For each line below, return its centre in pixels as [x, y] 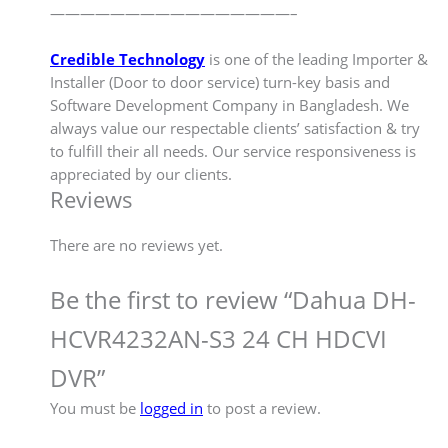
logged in [171, 408]
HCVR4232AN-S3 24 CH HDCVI [218, 338]
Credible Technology [127, 58]
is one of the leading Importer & [316, 58]
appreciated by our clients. [141, 173]
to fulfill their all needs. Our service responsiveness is [233, 150]
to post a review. [262, 408]
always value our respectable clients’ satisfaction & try [235, 127]
